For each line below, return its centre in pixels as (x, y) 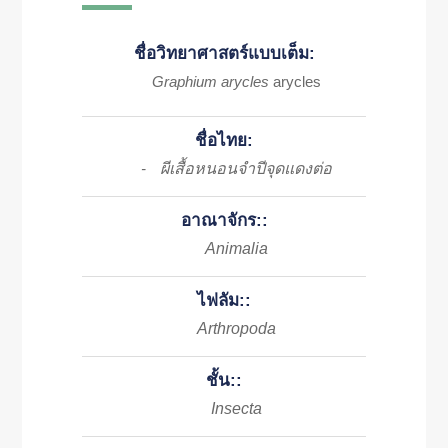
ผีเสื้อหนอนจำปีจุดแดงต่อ (244, 168)
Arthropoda (236, 328)
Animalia (236, 248)
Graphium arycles (210, 82)
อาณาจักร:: (224, 220)
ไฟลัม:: (224, 300)
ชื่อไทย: (224, 140)
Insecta (236, 408)
